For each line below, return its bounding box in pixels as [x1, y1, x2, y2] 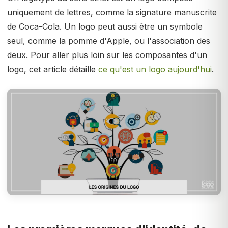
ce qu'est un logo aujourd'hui [98, 64, 212, 74]
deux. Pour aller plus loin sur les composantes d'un [7, 50, 207, 60]
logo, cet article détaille [7, 64, 98, 74]
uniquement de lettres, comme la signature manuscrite [7, 7, 217, 17]
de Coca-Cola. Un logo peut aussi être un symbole [7, 21, 203, 32]
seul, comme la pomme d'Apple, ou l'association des [7, 36, 210, 46]
